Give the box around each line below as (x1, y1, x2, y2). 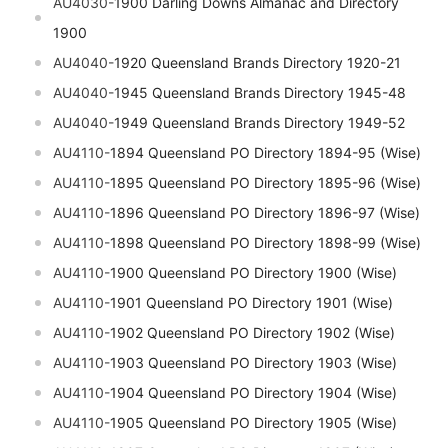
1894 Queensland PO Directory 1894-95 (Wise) (110, 144, 421, 162)
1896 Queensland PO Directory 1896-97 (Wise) (110, 204, 420, 222)
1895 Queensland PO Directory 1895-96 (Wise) (110, 174, 421, 192)
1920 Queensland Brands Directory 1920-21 (114, 54, 401, 72)
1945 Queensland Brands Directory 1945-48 (114, 84, 406, 102)
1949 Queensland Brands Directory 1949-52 (114, 114, 405, 132)
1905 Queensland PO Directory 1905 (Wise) (110, 414, 397, 432)
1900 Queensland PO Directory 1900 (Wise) (110, 264, 397, 282)
